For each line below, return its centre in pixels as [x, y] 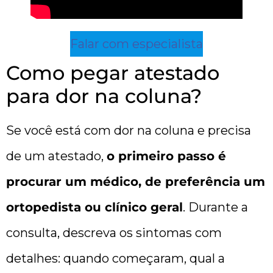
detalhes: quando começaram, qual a [115, 258]
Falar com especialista [136, 44]
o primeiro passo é [166, 156]
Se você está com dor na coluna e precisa [129, 130]
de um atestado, [56, 156]
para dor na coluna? [104, 96]
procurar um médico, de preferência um [136, 181]
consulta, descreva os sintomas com [114, 232]
